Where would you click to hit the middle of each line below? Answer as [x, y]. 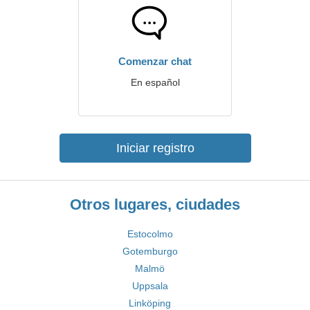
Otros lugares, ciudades [155, 204]
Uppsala [150, 286]
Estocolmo [150, 234]
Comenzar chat [155, 61]
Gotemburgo [150, 251]
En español [155, 82]
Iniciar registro [155, 148]
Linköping [150, 303]
